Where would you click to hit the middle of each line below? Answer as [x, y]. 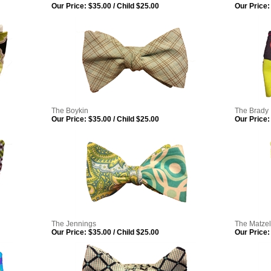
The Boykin [70, 111]
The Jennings [74, 224]
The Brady [252, 111]
